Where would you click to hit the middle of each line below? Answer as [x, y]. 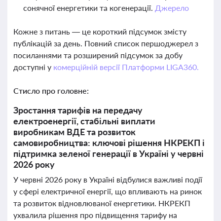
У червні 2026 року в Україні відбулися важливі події [108, 179]
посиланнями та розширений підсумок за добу [98, 55]
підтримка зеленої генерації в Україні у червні [109, 153]
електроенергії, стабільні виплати [84, 121]
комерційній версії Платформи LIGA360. [126, 67]
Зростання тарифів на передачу [78, 110]
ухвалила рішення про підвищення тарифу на [95, 215]
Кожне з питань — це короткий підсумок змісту [100, 31]
